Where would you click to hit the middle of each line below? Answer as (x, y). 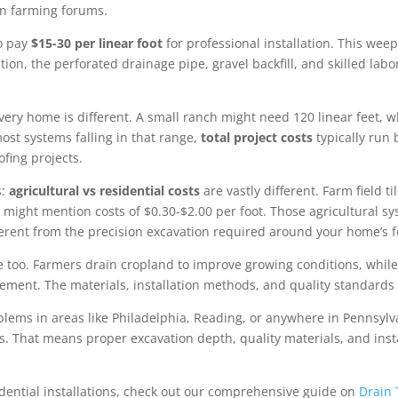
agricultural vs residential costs (105, 191)
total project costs (257, 138)
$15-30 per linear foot (97, 44)
